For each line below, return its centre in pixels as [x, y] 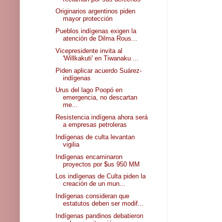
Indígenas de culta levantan [95, 137]
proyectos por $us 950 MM [102, 164]
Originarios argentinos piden [96, 11]
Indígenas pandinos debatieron [100, 216]
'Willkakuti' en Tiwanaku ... [101, 58]
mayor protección [88, 19]
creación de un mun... [94, 184]
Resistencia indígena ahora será [102, 117]
